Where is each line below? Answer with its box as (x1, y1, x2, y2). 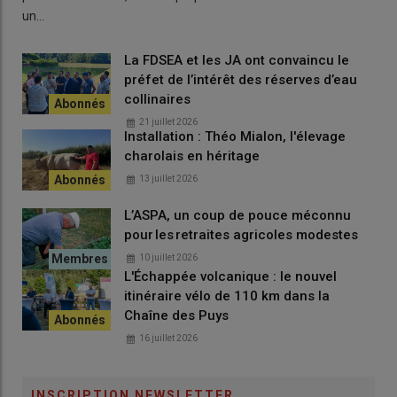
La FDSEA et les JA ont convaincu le (124, 52, 349, 69)
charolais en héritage (124, 148, 260, 165)
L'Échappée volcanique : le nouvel (124, 269, 337, 285)
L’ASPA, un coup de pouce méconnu (124, 207, 351, 224)
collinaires (124, 91, 191, 108)
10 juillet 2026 (139, 253, 198, 263)
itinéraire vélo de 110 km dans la (124, 288, 330, 305)
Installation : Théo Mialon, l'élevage (124, 128, 346, 145)
